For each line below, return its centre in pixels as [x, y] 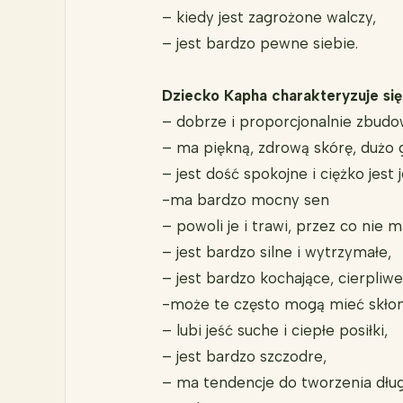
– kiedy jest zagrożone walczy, [269, 18]
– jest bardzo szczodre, [244, 357]
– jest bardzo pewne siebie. [260, 44]
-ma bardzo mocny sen [245, 200]
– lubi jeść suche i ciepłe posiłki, [274, 331]
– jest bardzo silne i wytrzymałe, [276, 252]
